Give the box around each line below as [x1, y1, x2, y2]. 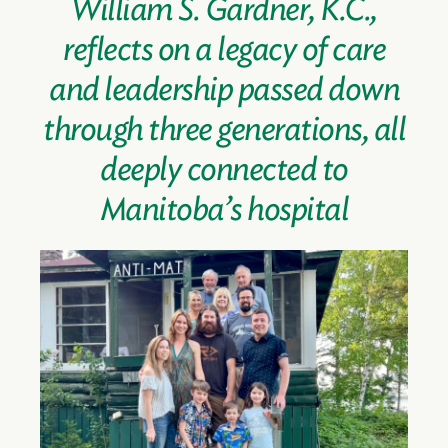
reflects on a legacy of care [63, 31, 385, 68]
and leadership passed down [49, 71, 399, 108]
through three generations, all [43, 111, 405, 148]
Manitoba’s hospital [99, 191, 349, 228]
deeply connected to [100, 151, 348, 188]
